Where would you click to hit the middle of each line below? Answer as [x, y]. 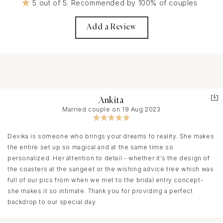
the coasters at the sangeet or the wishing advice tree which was [111, 169]
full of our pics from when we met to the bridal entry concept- [106, 180]
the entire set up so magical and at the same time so [91, 147]
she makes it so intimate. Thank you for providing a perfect [100, 191]
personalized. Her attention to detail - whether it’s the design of [109, 158]
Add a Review [111, 28]
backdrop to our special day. [52, 202]
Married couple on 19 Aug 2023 [111, 109]
